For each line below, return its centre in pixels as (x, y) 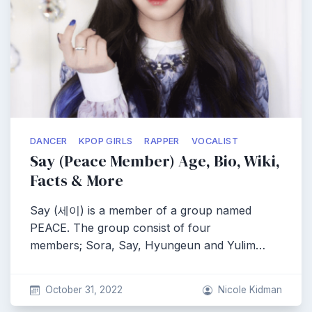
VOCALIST (215, 141)
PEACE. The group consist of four (120, 228)
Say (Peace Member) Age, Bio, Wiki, (155, 161)
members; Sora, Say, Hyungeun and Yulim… (148, 245)
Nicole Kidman (250, 290)
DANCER (49, 141)
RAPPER (162, 141)
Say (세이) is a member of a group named (141, 210)
